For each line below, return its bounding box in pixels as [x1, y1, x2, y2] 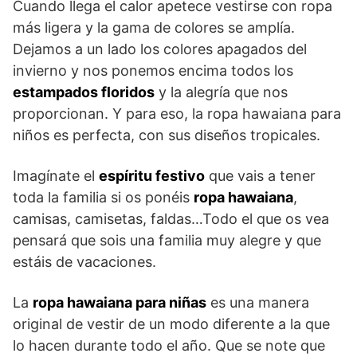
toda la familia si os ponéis [13, 189, 194, 206]
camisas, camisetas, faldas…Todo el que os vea [13, 210, 329, 227]
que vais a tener [205, 167, 316, 184]
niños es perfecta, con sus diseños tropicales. [13, 127, 320, 143]
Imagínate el [13, 167, 99, 184]
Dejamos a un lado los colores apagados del [13, 41, 307, 57]
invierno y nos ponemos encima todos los [13, 62, 293, 79]
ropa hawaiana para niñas [33, 294, 206, 311]
